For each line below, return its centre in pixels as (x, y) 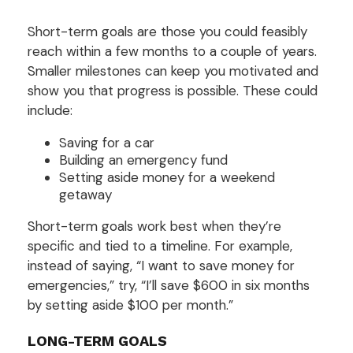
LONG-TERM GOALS (97, 340)
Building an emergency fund (143, 160)
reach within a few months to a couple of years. (172, 51)
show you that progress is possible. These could (173, 90)
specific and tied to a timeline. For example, (160, 245)
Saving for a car (107, 142)
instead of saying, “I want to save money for (161, 265)
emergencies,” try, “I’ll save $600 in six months (169, 285)
